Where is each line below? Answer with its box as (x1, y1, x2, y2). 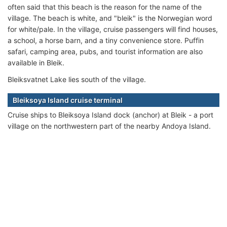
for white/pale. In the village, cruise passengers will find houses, (8, 24, 218, 33)
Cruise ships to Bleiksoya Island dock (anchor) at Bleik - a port (8, 110, 213, 119)
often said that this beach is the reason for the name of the (8, 2, 202, 11)
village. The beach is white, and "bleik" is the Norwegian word (8, 13, 212, 22)
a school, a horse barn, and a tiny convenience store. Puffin (8, 35, 204, 45)
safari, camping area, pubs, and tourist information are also (8, 47, 203, 56)
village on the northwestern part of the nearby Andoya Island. (8, 121, 211, 130)
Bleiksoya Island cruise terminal (13, 95, 123, 104)
